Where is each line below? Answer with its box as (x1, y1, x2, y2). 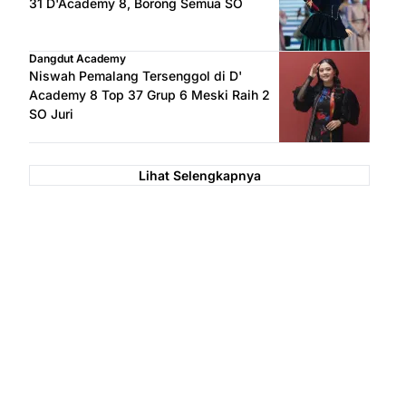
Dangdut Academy (29, 52, 126, 66)
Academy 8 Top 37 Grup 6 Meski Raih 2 (29, 87, 270, 103)
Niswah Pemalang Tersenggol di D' (29, 68, 242, 84)
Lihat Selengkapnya (138, 168, 261, 184)
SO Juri (29, 106, 73, 122)
